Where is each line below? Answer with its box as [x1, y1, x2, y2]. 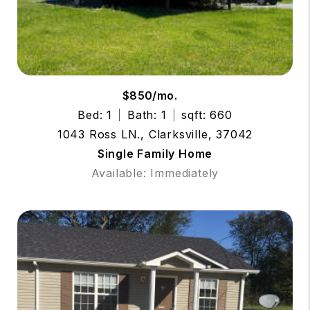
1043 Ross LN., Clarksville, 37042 [57, 127, 253, 141]
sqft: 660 [181, 107, 232, 122]
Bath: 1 [127, 107, 167, 122]
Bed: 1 [77, 107, 113, 122]
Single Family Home [97, 146, 213, 161]
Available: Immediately [91, 165, 219, 180]
